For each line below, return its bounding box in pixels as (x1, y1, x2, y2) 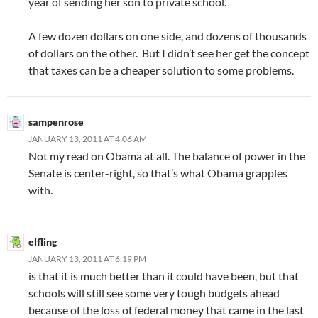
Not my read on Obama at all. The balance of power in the (28, 149, 305, 163)
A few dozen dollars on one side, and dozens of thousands (28, 29, 307, 43)
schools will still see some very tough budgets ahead (28, 286, 280, 300)
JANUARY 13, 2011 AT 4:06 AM (28, 133, 147, 145)
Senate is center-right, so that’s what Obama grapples (28, 166, 287, 180)
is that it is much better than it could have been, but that (28, 269, 299, 283)
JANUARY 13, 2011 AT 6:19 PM (28, 253, 146, 265)
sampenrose (28, 116, 84, 128)
